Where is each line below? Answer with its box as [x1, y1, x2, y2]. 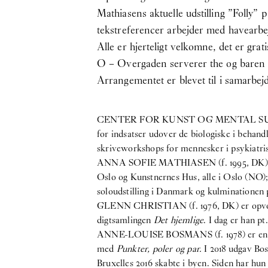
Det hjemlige [153, 213, 204, 226]
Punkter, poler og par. [116, 242, 205, 255]
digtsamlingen [97, 213, 154, 226]
